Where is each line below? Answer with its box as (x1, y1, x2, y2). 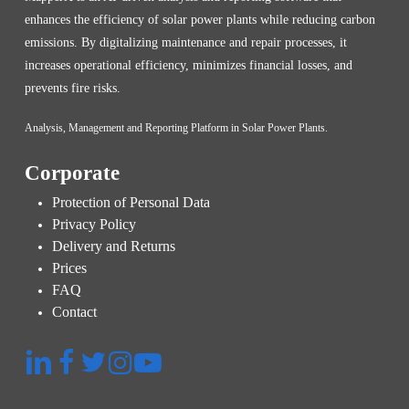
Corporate (24, 162, 120, 185)
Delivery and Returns (51, 238, 175, 255)
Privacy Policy (51, 216, 136, 233)
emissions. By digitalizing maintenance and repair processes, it (24, 36, 347, 50)
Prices (51, 260, 87, 277)
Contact (51, 304, 97, 320)
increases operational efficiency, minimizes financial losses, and (24, 58, 352, 73)
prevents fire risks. (24, 81, 121, 96)
